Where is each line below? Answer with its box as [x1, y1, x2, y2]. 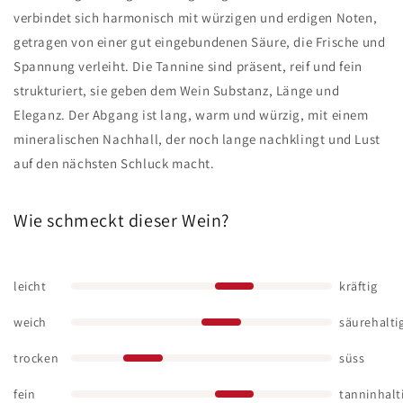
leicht [13, 277, 47, 294]
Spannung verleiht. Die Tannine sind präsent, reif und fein [13, 58, 363, 75]
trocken [13, 349, 59, 366]
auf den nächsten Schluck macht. [13, 155, 215, 172]
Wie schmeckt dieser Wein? [13, 208, 229, 232]
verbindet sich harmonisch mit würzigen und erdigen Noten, [13, 9, 378, 26]
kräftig [339, 277, 378, 294]
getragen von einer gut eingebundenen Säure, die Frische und [13, 33, 386, 50]
